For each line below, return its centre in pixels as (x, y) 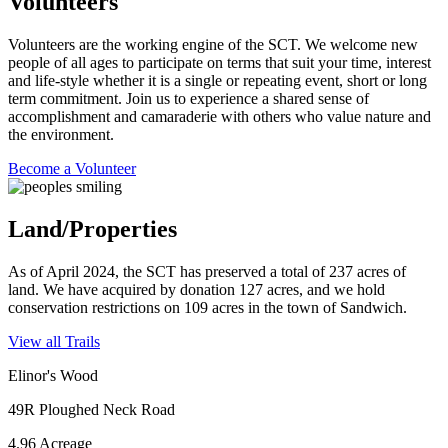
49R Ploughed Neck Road (91, 409)
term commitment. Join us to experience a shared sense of (188, 99)
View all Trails (54, 341)
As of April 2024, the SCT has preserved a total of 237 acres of (207, 271)
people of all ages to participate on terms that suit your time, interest (219, 63)
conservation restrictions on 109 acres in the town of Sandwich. (207, 307)
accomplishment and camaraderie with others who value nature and (219, 117)
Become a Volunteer (72, 169)
